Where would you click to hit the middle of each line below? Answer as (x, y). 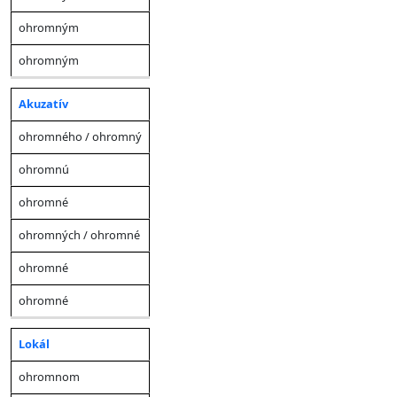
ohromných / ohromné (79, 235)
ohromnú (44, 169)
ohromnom (49, 377)
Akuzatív (43, 104)
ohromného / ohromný (80, 136)
